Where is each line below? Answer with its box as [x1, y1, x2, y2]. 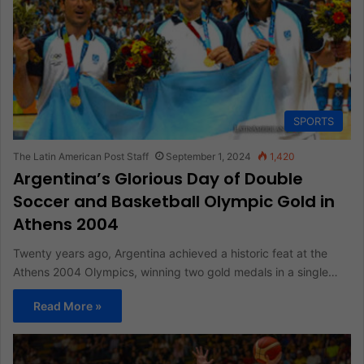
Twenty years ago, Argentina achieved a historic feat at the [13, 245, 327, 260]
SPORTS [293, 114, 334, 128]
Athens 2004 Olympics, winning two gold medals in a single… [13, 264, 338, 279]
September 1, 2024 [166, 149, 251, 162]
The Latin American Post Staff [13, 149, 149, 162]
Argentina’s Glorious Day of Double [13, 167, 303, 190]
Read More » [33, 298, 102, 313]
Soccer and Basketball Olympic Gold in [13, 189, 335, 213]
